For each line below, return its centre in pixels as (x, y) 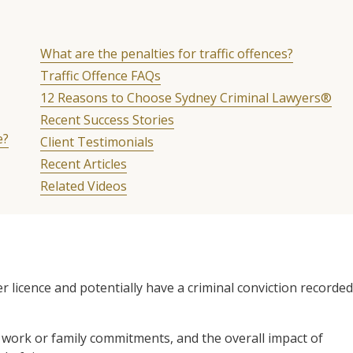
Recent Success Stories (107, 119)
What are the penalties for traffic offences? (166, 53)
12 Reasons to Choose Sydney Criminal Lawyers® (186, 97)
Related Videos (83, 186)
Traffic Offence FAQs (100, 75)
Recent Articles (83, 163)
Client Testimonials (97, 141)
